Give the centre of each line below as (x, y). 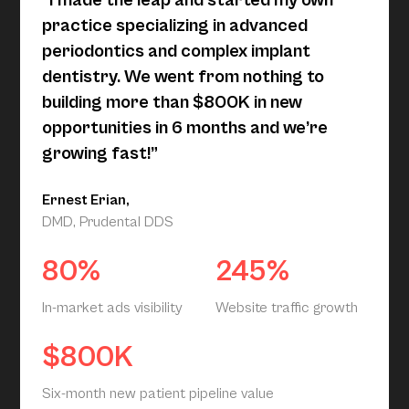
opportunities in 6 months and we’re (185, 128)
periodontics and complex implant (177, 51)
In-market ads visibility (113, 307)
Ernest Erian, (86, 199)
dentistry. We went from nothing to (184, 77)
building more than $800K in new (173, 102)
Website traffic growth (287, 307)
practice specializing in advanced (175, 26)
